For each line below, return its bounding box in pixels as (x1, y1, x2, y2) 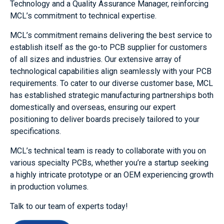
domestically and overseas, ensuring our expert (10, 102, 175, 112)
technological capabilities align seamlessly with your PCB (10, 66, 211, 76)
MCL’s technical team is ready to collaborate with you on (10, 145, 206, 155)
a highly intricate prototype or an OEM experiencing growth (10, 169, 213, 179)
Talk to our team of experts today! (10, 201, 128, 211)
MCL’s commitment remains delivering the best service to (10, 30, 212, 40)
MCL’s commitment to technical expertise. (10, 10, 156, 20)
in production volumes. (10, 181, 88, 191)
